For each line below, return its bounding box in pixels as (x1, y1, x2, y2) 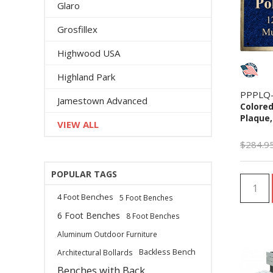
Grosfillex (57, 23, 97, 35)
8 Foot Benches (126, 211, 180, 221)
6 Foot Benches (57, 210, 120, 221)
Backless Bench (139, 247, 196, 257)
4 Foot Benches (57, 192, 113, 202)
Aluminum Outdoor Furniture (57, 229, 157, 239)
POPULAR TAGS (51, 168, 117, 180)
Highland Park (57, 71, 115, 83)
